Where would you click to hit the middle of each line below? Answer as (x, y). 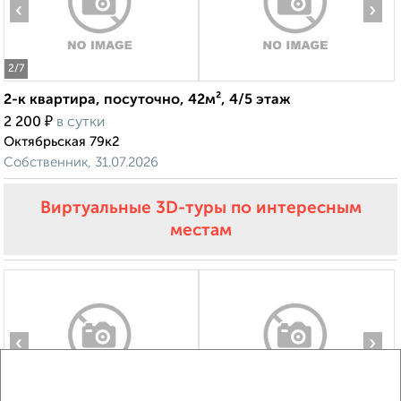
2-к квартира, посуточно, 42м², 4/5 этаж (147, 101)
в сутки (81, 123)
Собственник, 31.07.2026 (81, 163)
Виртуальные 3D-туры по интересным (200, 209)
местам (200, 231)
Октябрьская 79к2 (62, 142)
